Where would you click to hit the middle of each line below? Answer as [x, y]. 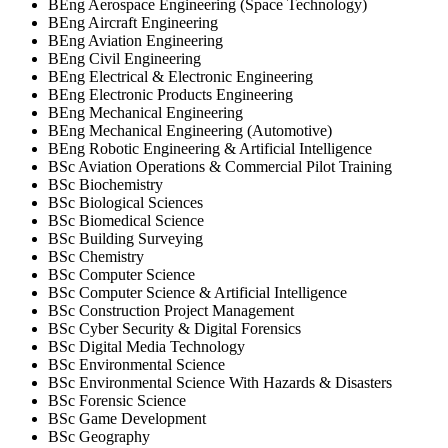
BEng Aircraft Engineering [133, 23]
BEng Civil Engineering [124, 59]
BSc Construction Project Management [171, 311]
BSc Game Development [127, 419]
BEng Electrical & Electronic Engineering [180, 77]
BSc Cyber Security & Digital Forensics [174, 329]
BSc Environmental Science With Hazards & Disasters [220, 383]
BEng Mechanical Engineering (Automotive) [190, 131]
